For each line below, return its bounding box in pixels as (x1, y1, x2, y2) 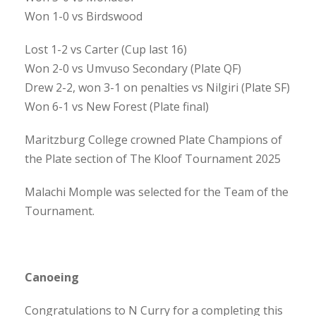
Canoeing (25, 269, 79, 285)
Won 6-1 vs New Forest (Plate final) (25, 98, 209, 114)
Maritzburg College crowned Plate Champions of (25, 131, 282, 147)
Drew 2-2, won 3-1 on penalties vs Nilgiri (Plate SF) (25, 79, 290, 95)
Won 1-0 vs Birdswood (25, 8, 142, 24)
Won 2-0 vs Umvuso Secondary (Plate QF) (25, 60, 241, 76)
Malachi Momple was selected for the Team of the (25, 183, 288, 200)
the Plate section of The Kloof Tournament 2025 (25, 150, 281, 166)
